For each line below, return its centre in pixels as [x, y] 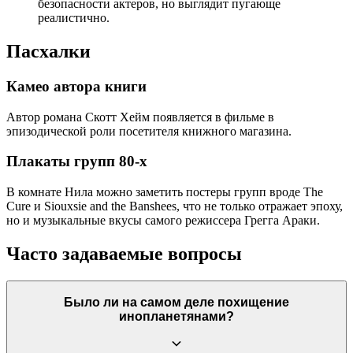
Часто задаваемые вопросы [124, 254]
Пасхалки [48, 52]
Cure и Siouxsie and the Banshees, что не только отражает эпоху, [175, 206]
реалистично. [74, 18]
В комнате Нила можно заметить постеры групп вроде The [165, 192]
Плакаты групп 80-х [77, 162]
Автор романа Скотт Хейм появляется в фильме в [140, 117]
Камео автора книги [76, 87]
